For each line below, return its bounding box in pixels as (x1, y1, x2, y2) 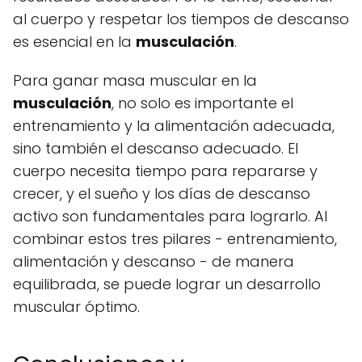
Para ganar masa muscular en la (13, 70, 257, 91)
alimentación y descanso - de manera (13, 251, 294, 272)
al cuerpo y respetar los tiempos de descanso (13, 9, 349, 30)
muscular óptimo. (13, 297, 140, 318)
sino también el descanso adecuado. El (13, 138, 298, 159)
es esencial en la (13, 32, 136, 53)
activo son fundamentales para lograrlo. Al (13, 206, 327, 227)
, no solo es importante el (112, 93, 293, 114)
